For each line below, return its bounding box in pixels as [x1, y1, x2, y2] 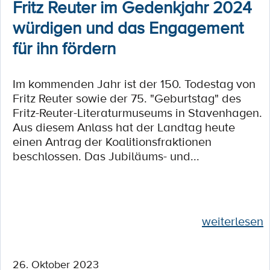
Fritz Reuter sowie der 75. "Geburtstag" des [13, 90, 241, 107]
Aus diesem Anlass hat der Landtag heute [13, 119, 235, 136]
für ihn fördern [13, 36, 116, 59]
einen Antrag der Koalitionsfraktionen [13, 133, 212, 150]
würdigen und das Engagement [13, 16, 243, 39]
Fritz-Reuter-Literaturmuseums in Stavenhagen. [13, 104, 262, 121]
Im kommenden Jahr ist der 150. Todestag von [13, 75, 256, 92]
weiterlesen [202, 213, 263, 230]
